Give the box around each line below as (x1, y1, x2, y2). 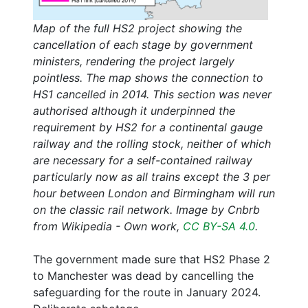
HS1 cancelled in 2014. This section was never (33, 87, 272, 101)
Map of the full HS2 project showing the (33, 21, 242, 35)
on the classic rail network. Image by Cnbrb (33, 202, 260, 217)
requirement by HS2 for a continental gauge (33, 120, 263, 134)
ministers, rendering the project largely (33, 54, 234, 68)
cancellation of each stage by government (33, 37, 253, 52)
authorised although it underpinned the (33, 103, 235, 118)
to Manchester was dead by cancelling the (33, 268, 254, 283)
